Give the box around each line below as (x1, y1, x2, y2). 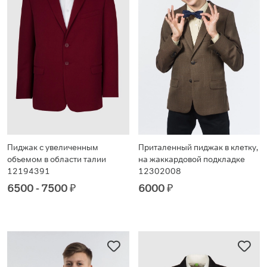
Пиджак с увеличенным (7, 141, 98, 153)
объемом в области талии (7, 153, 106, 164)
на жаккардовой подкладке (138, 153, 245, 164)
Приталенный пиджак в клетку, (138, 141, 258, 153)
